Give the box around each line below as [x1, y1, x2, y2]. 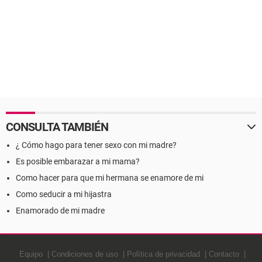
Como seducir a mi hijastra [16, 189, 112, 199]
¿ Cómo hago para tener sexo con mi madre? [16, 140, 177, 150]
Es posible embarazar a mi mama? [16, 157, 140, 166]
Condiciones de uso [51, 250, 118, 258]
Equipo [19, 250, 43, 258]
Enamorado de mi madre [16, 206, 105, 215]
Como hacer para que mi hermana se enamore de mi [16, 173, 204, 182]
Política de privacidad [126, 250, 200, 258]
